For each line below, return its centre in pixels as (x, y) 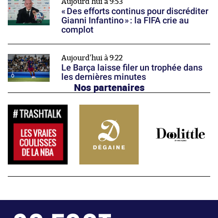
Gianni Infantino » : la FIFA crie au (125, 20)
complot (77, 29)
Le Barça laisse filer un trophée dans (132, 67)
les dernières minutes (104, 76)
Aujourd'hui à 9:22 (92, 58)
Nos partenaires (109, 87)
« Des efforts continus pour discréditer (135, 11)
